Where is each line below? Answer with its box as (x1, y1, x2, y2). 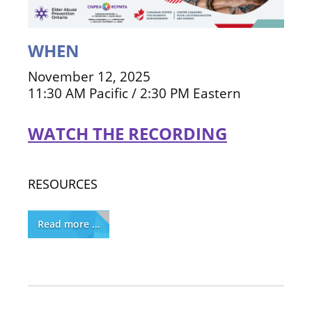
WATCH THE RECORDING (28, 121, 227, 145)
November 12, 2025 (28, 67, 150, 85)
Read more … (38, 217, 100, 231)
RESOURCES (28, 175, 97, 192)
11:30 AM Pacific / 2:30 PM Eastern (28, 84, 241, 102)
